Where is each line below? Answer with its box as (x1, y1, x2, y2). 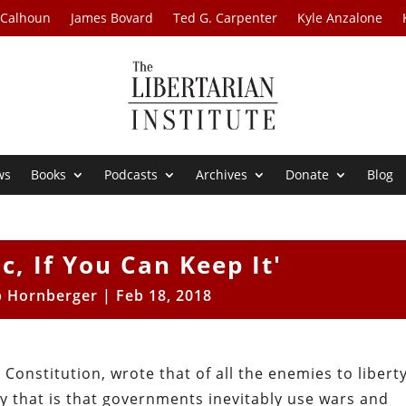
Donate (285, 166, 330, 184)
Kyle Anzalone (297, 9, 383, 26)
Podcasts (104, 166, 159, 184)
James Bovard (71, 9, 154, 26)
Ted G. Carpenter (173, 9, 278, 26)
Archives (196, 166, 248, 184)
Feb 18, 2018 (116, 285, 213, 306)
